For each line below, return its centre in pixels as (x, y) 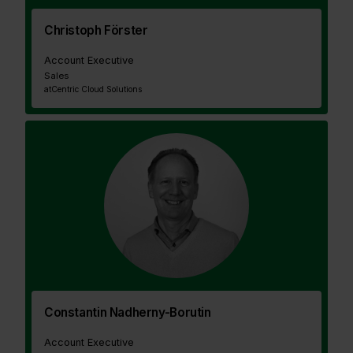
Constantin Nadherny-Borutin (128, 312)
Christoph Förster (96, 30)
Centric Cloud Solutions (97, 89)
